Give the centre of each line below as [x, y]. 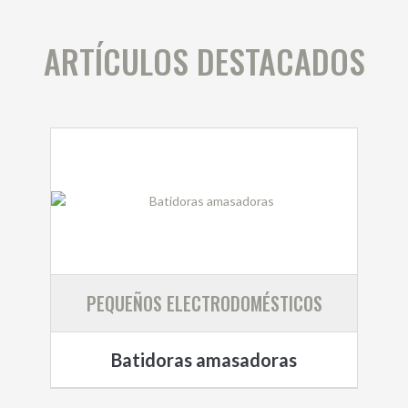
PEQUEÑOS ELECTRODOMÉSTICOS [204, 303]
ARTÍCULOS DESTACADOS [204, 61]
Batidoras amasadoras [204, 359]
